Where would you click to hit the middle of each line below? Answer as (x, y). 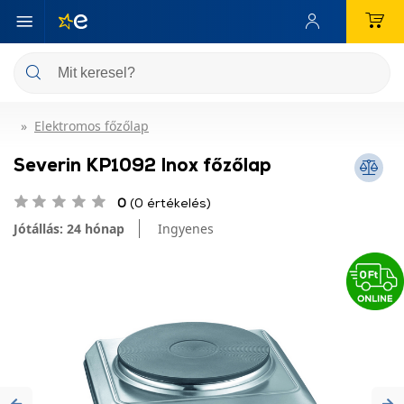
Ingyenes (186, 229)
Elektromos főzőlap (92, 126)
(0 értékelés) (169, 202)
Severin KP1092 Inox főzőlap (142, 164)
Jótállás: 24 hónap (69, 229)
